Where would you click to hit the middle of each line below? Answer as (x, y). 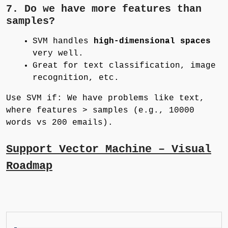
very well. (58, 54)
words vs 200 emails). (60, 123)
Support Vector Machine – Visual (109, 150)
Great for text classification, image (124, 66)
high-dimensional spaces (152, 41)
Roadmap (29, 166)
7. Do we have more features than (104, 9)
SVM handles (63, 41)
